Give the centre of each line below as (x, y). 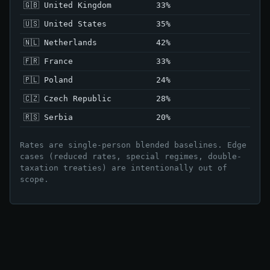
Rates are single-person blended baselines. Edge (133, 145)
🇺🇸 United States (65, 24)
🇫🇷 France (48, 61)
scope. (34, 179)
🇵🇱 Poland (48, 80)
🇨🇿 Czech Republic (67, 98)
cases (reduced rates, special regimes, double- (131, 156)
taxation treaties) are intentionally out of (124, 168)
